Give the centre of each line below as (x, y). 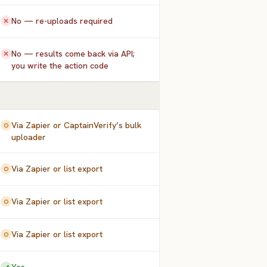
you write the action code (60, 66)
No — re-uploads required (62, 21)
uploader (29, 137)
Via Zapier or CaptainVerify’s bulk (77, 125)
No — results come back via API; (73, 54)
